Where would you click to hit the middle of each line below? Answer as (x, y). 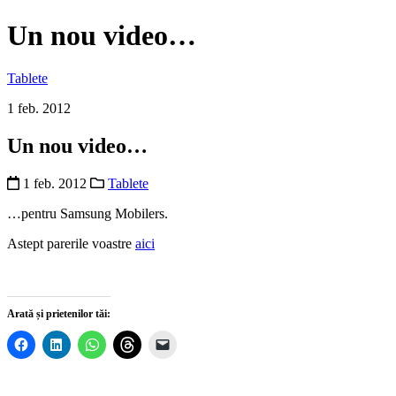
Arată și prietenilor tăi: (59, 314)
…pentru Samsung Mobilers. (88, 214)
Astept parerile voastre (71, 244)
